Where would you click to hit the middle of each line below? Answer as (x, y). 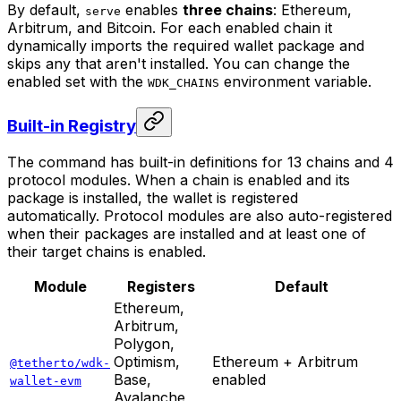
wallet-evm (46, 381)
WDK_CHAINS (183, 82)
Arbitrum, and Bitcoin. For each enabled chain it (170, 27)
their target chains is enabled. (107, 252)
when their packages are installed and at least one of (187, 234)
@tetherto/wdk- (60, 363)
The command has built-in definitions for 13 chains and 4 (200, 162)
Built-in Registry (72, 125)
